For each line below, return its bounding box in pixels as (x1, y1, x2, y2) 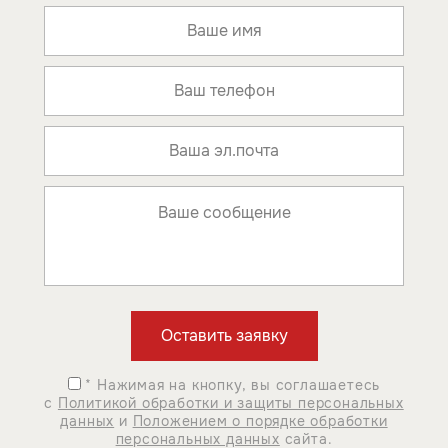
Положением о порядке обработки (132, 411, 388, 430)
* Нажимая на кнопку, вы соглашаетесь (80, 375, 381, 394)
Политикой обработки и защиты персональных (57, 393, 404, 412)
